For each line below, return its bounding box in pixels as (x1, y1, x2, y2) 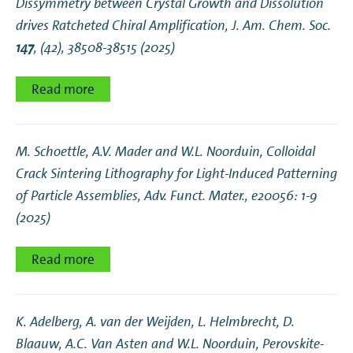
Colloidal (266, 143, 315, 161)
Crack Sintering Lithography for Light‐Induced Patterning (16, 165, 337, 183)
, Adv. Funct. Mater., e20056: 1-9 (138, 187, 318, 205)
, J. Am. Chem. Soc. (225, 17, 331, 35)
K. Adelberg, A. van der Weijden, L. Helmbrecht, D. (16, 313, 295, 331)
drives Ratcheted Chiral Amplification (16, 17, 225, 35)
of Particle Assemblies (16, 187, 138, 205)
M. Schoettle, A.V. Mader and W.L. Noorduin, (16, 143, 266, 161)
